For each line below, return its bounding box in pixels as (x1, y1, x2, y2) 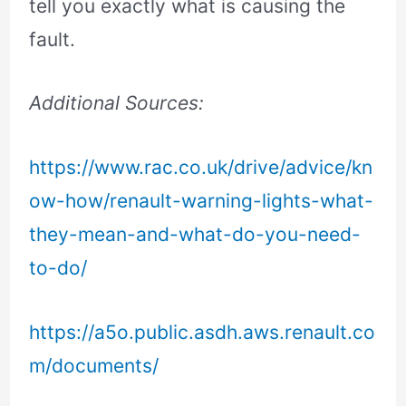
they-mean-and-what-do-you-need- (29, 222, 362, 246)
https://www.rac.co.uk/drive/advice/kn (29, 155, 373, 179)
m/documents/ (29, 353, 159, 377)
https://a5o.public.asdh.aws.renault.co (29, 320, 376, 343)
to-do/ (29, 256, 88, 279)
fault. (29, 27, 76, 51)
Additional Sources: (29, 92, 205, 115)
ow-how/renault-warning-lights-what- (29, 188, 374, 212)
